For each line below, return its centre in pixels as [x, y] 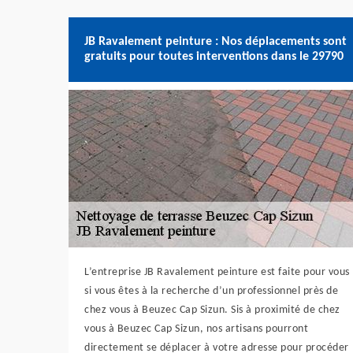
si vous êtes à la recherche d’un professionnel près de [211, 291]
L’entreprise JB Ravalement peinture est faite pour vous [217, 272]
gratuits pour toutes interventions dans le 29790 [214, 57]
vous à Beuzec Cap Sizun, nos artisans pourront [196, 329]
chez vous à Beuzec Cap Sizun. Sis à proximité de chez [212, 310]
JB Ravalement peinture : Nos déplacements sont [216, 42]
